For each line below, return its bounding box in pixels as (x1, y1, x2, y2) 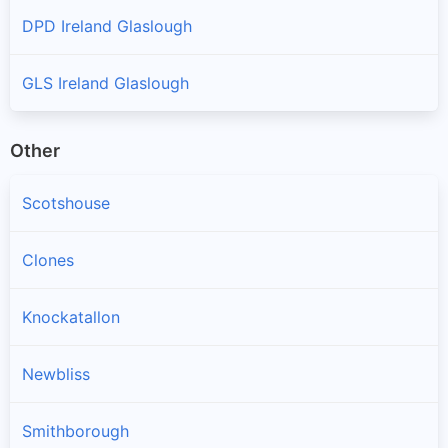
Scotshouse (22, 193, 110, 214)
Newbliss (22, 364, 90, 385)
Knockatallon (22, 307, 120, 328)
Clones (22, 250, 74, 271)
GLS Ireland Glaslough (22, 72, 189, 93)
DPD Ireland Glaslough (22, 15, 192, 36)
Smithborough (22, 421, 129, 442)
